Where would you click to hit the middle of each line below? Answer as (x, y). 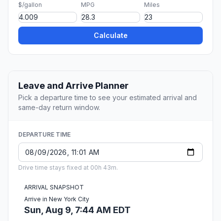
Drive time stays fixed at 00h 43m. (68, 168)
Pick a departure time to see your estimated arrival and (108, 98)
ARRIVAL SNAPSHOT (54, 187)
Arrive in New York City (57, 199)
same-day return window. (59, 108)
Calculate (110, 36)
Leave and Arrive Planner (74, 86)
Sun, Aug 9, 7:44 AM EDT (77, 210)
